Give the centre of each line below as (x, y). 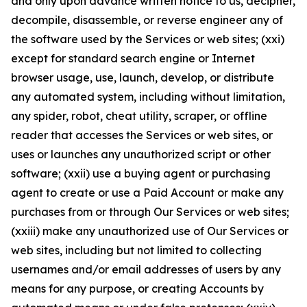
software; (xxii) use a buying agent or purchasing (141, 173)
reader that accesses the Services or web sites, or (142, 135)
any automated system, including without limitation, (148, 97)
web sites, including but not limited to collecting (136, 250)
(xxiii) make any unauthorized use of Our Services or (150, 231)
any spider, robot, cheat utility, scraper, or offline (139, 116)
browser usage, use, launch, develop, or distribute (143, 77)
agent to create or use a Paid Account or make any (147, 193)
